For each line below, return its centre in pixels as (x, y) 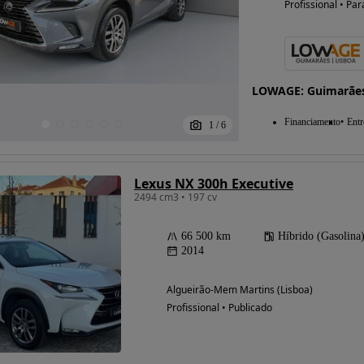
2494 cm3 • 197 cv (175, 197)
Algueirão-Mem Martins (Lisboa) (240, 289)
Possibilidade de (203, 74)
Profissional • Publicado (219, 307)
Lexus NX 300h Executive (214, 183)
